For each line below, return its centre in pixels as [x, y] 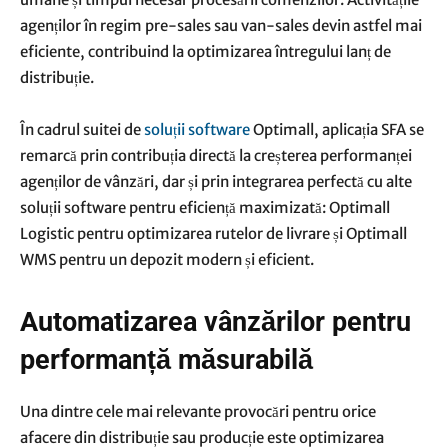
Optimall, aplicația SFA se [337, 129]
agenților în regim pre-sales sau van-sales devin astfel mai [221, 25]
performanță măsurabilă [166, 360]
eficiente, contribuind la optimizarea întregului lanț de [205, 51]
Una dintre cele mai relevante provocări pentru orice [198, 411]
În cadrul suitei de [82, 129]
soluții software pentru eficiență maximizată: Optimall [205, 207]
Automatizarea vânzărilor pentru [215, 322]
